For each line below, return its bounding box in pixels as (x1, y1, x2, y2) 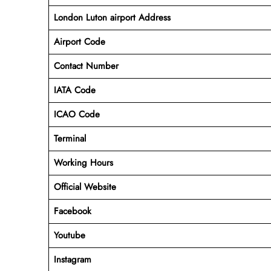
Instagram (53, 252, 91, 266)
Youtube (53, 228, 85, 242)
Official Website (53, 180, 116, 194)
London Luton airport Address (53, 10, 171, 24)
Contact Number (53, 59, 119, 73)
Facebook (53, 204, 91, 218)
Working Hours (53, 155, 113, 169)
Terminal (53, 131, 86, 145)
